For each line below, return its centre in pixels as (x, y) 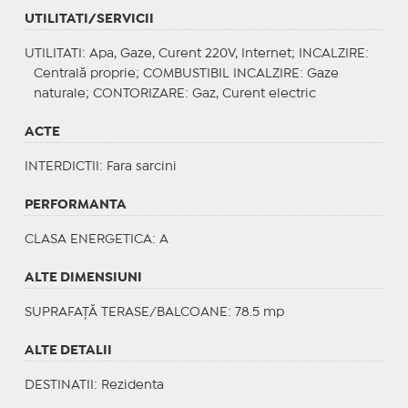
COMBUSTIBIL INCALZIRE (221, 73)
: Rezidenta (128, 385)
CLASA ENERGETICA (88, 239)
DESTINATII (59, 385)
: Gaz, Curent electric (250, 93)
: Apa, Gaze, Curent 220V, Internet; (190, 53)
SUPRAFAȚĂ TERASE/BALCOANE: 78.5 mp (154, 312)
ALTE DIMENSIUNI (83, 277)
